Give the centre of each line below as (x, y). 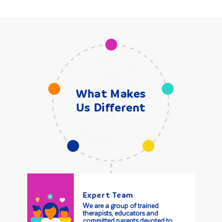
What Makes (111, 93)
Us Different (111, 107)
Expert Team (108, 195)
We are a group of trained (120, 206)
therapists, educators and (120, 213)
